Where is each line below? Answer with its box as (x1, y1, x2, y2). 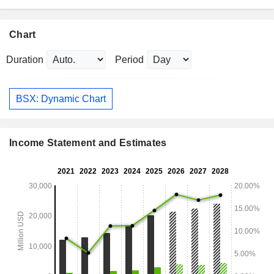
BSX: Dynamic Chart (16, 93, 106, 104)
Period (115, 54, 144, 65)
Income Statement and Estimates (9, 138, 167, 149)
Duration (6, 54, 43, 65)
